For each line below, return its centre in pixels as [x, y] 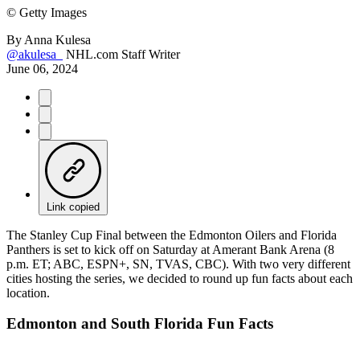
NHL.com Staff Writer [123, 54]
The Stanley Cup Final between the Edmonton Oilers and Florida [172, 235]
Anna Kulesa [57, 39]
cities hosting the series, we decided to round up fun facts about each [180, 278]
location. [28, 292]
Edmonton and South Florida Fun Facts [140, 324]
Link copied [73, 207]
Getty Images [51, 12]
